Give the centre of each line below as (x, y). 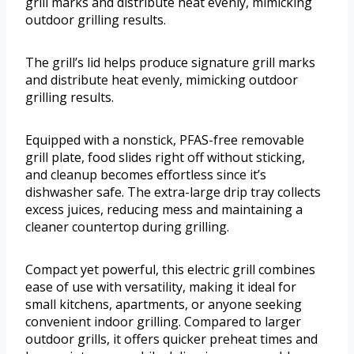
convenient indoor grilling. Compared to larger (163, 321)
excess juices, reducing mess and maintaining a (164, 209)
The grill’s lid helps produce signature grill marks (170, 62)
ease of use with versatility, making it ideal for (161, 286)
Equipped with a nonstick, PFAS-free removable (165, 139)
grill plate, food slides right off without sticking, (165, 157)
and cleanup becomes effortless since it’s (146, 174)
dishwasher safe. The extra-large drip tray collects (173, 192)
